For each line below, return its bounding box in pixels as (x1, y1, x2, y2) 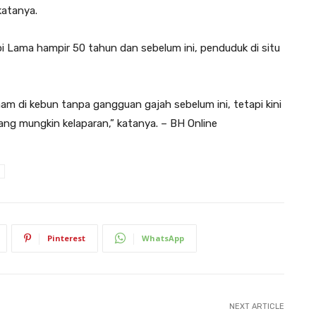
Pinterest (47, 232, 85, 243)
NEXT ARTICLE (229, 301, 284, 311)
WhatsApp (142, 232, 184, 243)
